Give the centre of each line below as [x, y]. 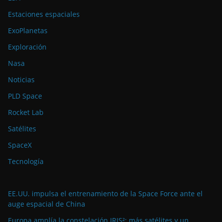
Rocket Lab [26, 112]
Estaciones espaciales [44, 14]
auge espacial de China [47, 204]
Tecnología [26, 161]
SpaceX [20, 145]
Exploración [27, 47]
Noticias [21, 80]
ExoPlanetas [28, 30]
